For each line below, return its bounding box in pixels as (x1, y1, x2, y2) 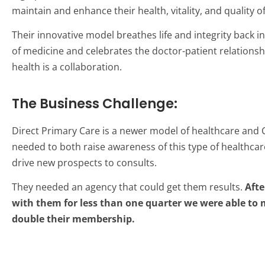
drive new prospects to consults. (12, 156, 157, 169)
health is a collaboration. (12, 60, 122, 74)
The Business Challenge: (12, 93, 177, 113)
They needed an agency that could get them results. (12, 180, 245, 194)
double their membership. (12, 212, 135, 226)
